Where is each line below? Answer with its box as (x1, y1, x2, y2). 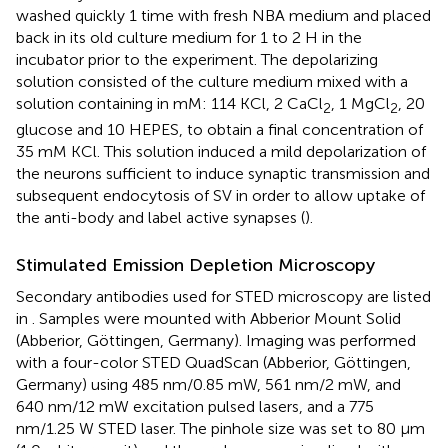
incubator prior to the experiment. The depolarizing (16, 49, 378, 69)
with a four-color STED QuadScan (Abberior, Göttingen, (16, 353, 411, 372)
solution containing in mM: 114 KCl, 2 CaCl (16, 93, 323, 113)
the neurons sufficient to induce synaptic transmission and (16, 164, 430, 183)
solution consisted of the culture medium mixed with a (16, 71, 408, 91)
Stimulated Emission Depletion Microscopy (16, 254, 375, 276)
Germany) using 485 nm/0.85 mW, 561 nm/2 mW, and (16, 375, 401, 394)
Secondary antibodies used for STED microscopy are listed (16, 287, 431, 306)
